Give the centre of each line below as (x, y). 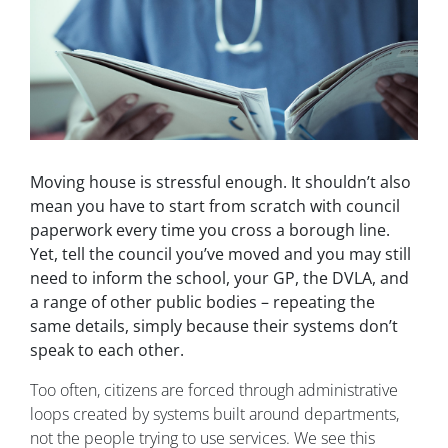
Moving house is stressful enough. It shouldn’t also (220, 182)
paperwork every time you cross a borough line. (210, 230)
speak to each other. (107, 350)
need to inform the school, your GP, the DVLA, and (219, 278)
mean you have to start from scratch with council (215, 206)
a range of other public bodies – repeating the (202, 302)
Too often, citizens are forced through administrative (214, 390)
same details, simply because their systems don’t (214, 326)
